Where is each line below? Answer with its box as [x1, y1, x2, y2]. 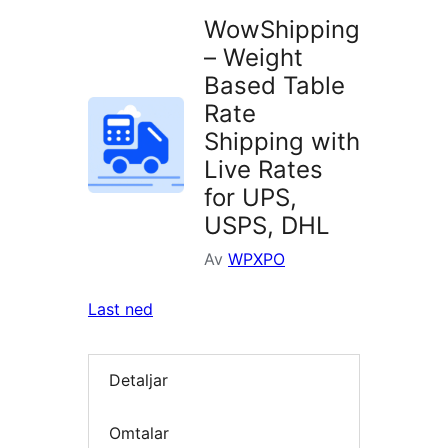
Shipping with [204, 127, 360, 157]
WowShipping [204, 15, 360, 45]
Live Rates [204, 155, 323, 185]
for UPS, [204, 183, 297, 213]
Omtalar [109, 422, 169, 443]
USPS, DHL [204, 211, 330, 241]
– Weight [204, 43, 303, 73]
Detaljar [109, 370, 168, 391]
